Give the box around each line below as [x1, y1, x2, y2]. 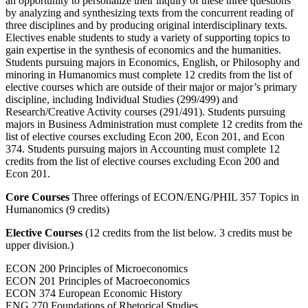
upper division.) [5, 239, 74, 251]
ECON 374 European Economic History [5, 287, 182, 299]
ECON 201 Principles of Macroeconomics [5, 274, 190, 287]
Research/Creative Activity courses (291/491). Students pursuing [5, 105, 285, 118]
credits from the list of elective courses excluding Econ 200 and [5, 155, 279, 167]
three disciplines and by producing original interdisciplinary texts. [5, 19, 287, 31]
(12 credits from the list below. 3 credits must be [85, 226, 292, 239]
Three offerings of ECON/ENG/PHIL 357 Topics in [72, 190, 299, 203]
